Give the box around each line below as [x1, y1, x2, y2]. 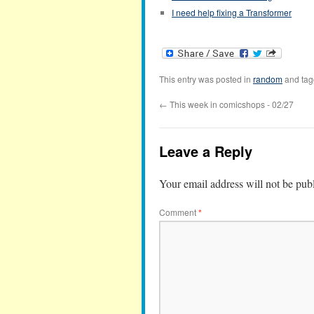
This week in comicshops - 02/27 [168, 98, 294, 111]
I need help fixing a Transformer [172, 6, 292, 18]
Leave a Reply [159, 141, 252, 162]
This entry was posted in [159, 73, 253, 86]
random [253, 73, 282, 86]
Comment [159, 206, 198, 219]
